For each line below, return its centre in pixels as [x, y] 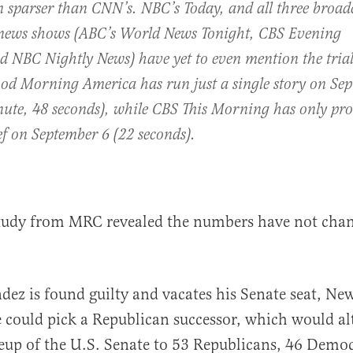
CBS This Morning [211, 110]
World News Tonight [185, 35]
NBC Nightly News [71, 60]
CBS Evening [300, 35]
